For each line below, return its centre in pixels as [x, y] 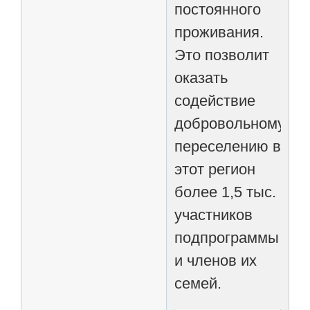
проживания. [219, 32]
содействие [215, 100]
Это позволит [222, 55]
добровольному [230, 123]
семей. [198, 283]
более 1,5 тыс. [226, 192]
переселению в [228, 146]
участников [214, 215]
